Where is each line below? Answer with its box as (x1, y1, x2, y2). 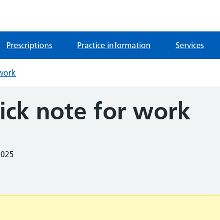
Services (175, 40, 204, 50)
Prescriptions (6, 40, 53, 50)
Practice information (77, 40, 151, 50)
